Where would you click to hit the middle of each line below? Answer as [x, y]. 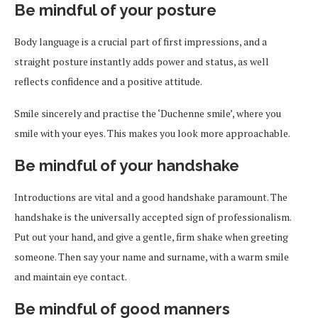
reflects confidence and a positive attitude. [108, 82]
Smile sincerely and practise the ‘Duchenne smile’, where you [148, 114]
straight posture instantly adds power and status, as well [142, 62]
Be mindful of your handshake [128, 166]
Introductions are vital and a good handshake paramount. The [151, 197]
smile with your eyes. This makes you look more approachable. [152, 133]
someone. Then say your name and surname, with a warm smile [152, 257]
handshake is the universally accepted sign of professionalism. [153, 217]
